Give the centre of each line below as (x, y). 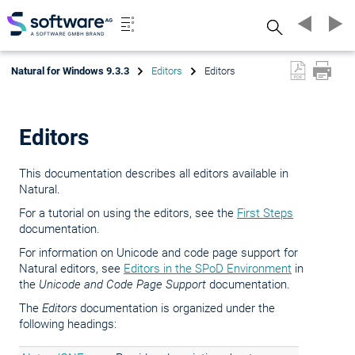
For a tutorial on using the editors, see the (128, 213)
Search (275, 26)
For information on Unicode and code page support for (158, 253)
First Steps (265, 213)
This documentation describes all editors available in (154, 174)
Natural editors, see (71, 269)
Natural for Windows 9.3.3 (70, 71)
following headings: (68, 324)
